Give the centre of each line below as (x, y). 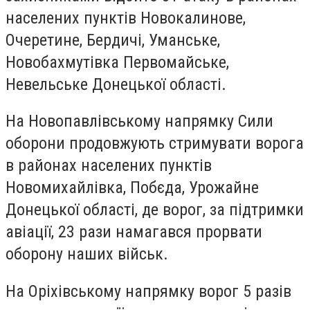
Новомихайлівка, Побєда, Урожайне (132, 188)
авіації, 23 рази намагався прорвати (134, 232)
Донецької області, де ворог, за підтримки (155, 210)
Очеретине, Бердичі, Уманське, (113, 40)
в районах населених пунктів (109, 166)
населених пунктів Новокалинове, (126, 18)
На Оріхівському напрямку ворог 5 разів (148, 291)
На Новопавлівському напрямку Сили (139, 121)
